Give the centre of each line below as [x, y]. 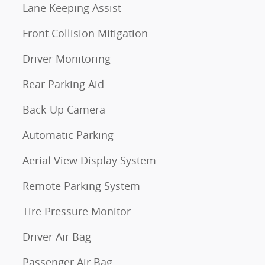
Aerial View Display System [89, 160]
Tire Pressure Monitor [77, 211]
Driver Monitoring [67, 59]
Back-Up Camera [64, 109]
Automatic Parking [68, 135]
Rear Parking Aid [63, 84]
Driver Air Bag [57, 237]
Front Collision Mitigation [85, 33]
